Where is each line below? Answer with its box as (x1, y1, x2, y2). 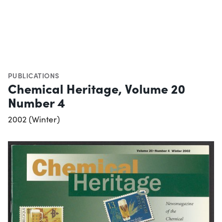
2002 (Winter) (8, 113, 60, 125)
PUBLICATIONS (8, 70, 59, 80)
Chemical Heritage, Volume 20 (8, 79, 185, 97)
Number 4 (8, 93, 65, 111)
